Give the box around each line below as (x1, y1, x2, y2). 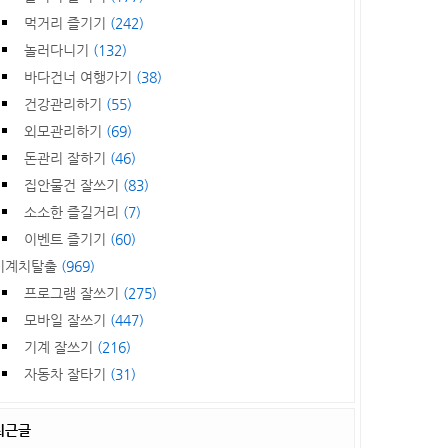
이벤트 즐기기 (23, 231, 110, 247)
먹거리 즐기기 (23, 15, 110, 31)
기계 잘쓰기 (23, 339, 97, 355)
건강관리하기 (23, 96, 106, 112)
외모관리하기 (23, 123, 106, 139)
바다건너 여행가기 (23, 69, 136, 85)
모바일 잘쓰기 (23, 312, 110, 328)
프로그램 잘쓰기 (23, 285, 123, 301)
